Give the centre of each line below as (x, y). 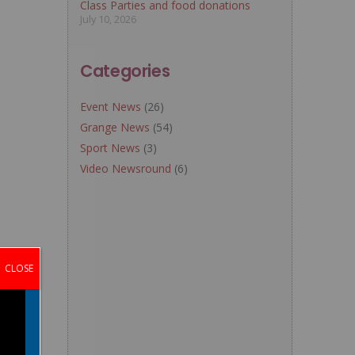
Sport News (111, 148)
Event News (111, 107)
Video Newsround (126, 168)
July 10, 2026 (109, 19)
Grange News (115, 127)
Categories (125, 71)
